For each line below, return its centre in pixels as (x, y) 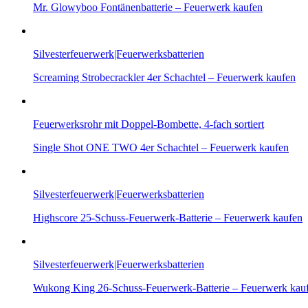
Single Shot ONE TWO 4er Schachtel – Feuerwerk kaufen (161, 147)
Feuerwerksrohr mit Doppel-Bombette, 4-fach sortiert (148, 124)
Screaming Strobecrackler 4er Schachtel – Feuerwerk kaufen (164, 77)
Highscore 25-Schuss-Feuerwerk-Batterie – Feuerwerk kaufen (168, 217)
